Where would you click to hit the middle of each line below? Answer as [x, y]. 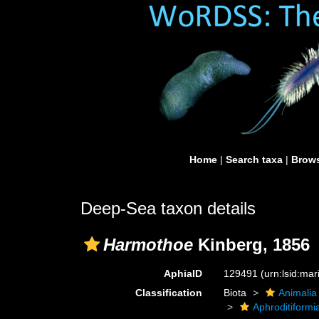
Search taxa [254, 159]
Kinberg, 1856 [251, 245]
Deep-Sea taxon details [168, 208]
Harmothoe [148, 245]
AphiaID [183, 273]
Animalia [298, 293]
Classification [169, 293]
